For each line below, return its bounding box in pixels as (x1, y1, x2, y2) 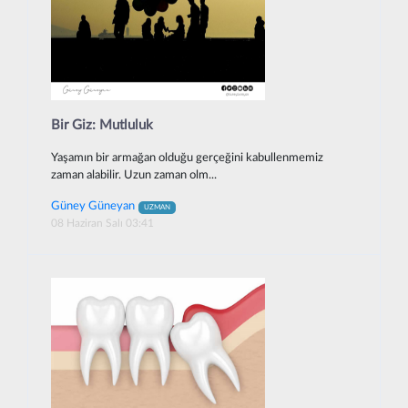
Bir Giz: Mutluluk (51, 117, 153, 132)
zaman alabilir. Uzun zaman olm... (51, 169, 217, 182)
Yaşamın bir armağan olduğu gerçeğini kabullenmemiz (51, 152, 323, 165)
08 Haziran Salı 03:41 (51, 218, 154, 229)
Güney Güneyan (51, 199, 135, 213)
